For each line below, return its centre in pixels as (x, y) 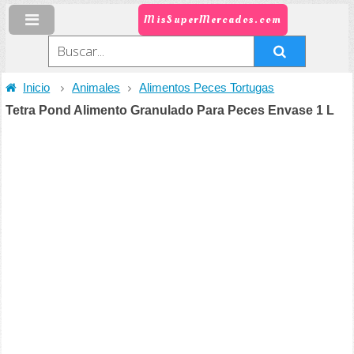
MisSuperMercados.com (213, 20)
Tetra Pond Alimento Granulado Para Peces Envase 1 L (170, 110)
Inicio (37, 88)
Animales (96, 88)
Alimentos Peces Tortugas (207, 88)
